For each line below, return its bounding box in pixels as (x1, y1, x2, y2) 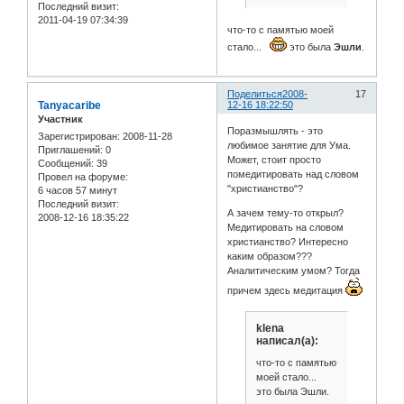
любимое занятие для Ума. (227, 140, 352, 151)
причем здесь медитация (227, 285, 346, 297)
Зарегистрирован (38, 130, 117, 142)
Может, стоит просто (227, 154, 322, 166)
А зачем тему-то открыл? (227, 207, 344, 219)
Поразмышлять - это (227, 125, 324, 137)
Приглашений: (38, 143, 103, 155)
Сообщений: (38, 157, 94, 169)
